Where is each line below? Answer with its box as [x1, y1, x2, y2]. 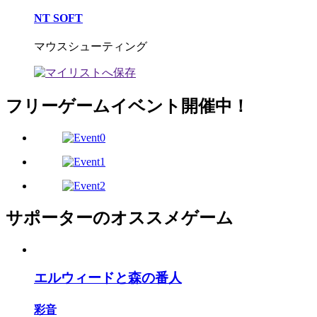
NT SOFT [34, 11, 83, 24]
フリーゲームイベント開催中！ [6, 96, 249, 115]
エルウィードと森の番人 [34, 270, 182, 286]
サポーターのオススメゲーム [6, 208, 234, 227]
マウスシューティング [34, 40, 147, 52]
